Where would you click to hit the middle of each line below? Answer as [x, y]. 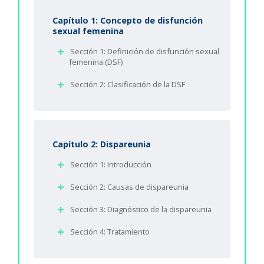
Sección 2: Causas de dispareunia [129, 187]
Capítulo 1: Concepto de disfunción [128, 21]
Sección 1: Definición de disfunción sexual [145, 52]
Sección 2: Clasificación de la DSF [128, 85]
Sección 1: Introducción [111, 165]
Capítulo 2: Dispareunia [102, 144]
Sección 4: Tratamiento [110, 232]
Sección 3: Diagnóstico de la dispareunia [141, 209]
